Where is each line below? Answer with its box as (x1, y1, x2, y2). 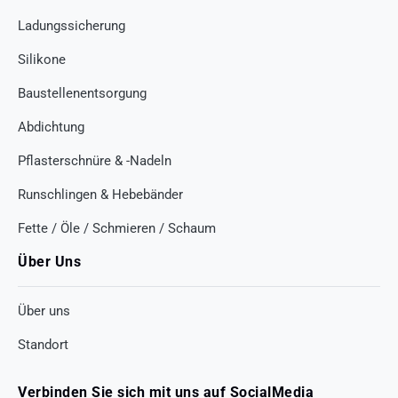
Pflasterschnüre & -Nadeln (18, 152, 171, 169)
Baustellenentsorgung (18, 84, 147, 101)
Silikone (18, 51, 66, 68)
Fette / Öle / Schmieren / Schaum (18, 219, 216, 236)
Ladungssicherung (18, 17, 125, 34)
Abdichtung (18, 118, 84, 135)
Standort (18, 336, 68, 353)
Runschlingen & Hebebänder (18, 186, 183, 203)
